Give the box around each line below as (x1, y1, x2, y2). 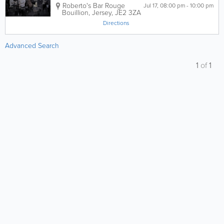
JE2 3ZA (115, 7, 141, 18)
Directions (103, 18, 129, 27)
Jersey (92, 7, 111, 18)
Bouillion (62, 7, 88, 18)
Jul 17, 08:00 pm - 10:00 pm (186, 1, 213, 10)
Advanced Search (5, 40, 59, 51)
